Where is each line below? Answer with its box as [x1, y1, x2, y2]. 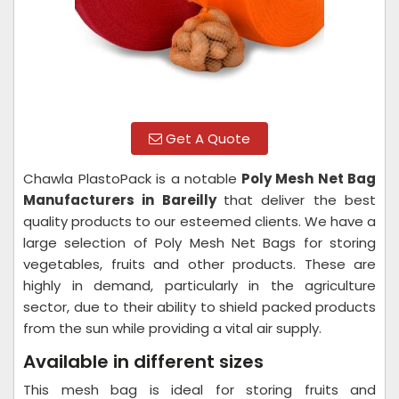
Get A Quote [162, 129, 250, 148]
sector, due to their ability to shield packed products [23, 297, 376, 316]
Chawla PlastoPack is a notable [23, 169, 237, 188]
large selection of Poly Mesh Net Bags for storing [23, 233, 376, 252]
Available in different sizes [23, 349, 264, 374]
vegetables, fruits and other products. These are [23, 255, 376, 273]
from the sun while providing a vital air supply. [23, 319, 322, 338]
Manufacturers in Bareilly [23, 191, 224, 209]
